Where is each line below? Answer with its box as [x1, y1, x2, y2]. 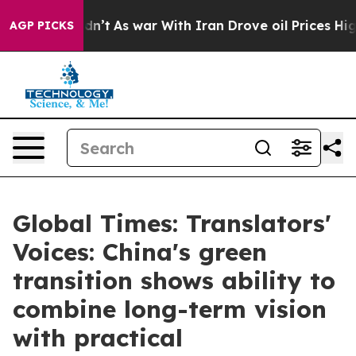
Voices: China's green [13, 237, 267, 267]
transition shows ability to [13, 265, 335, 296]
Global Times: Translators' [13, 208, 331, 238]
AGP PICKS [10, 18, 74, 33]
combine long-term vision [13, 294, 327, 324]
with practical [13, 323, 183, 353]
